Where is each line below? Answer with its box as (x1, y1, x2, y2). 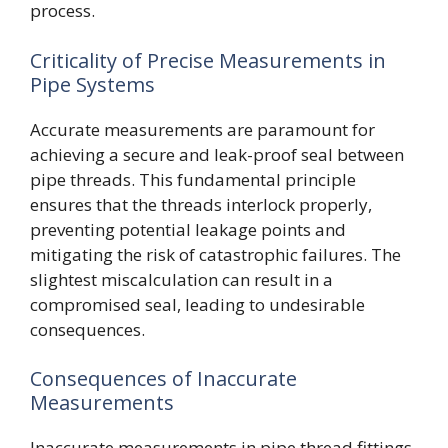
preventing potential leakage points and (30, 217, 346, 241)
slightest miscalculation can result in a (30, 267, 333, 291)
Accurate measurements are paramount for (30, 117, 375, 141)
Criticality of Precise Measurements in (30, 46, 386, 74)
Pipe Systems (30, 70, 155, 98)
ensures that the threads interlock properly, (30, 192, 372, 216)
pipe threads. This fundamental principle (30, 167, 356, 191)
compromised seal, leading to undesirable (30, 292, 365, 316)
